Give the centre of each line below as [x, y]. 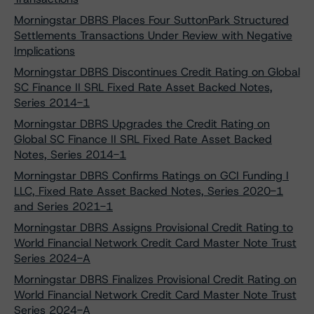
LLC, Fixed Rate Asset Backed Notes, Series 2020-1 [149, 191]
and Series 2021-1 [63, 206]
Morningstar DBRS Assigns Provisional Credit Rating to [153, 227]
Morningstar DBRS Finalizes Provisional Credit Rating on [155, 279]
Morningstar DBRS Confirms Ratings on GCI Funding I [151, 176]
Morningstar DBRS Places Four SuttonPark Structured [151, 20]
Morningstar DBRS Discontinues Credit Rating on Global [157, 72]
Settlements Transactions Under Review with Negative [153, 35]
